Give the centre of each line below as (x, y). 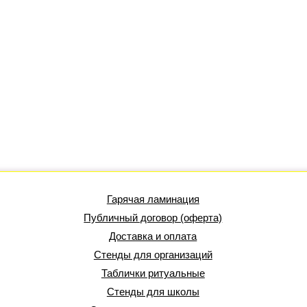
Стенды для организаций (153, 254)
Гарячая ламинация (153, 199)
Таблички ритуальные (153, 273)
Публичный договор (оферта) (153, 217)
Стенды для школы (153, 291)
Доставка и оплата (153, 236)
